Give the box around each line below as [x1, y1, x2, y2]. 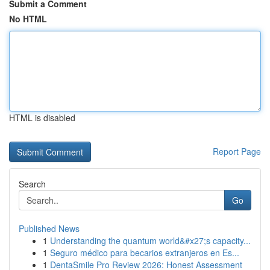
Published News [19, 222, 80, 234]
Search [19, 178, 46, 190]
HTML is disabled [9, 111, 75, 124]
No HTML [9, 13, 47, 25]
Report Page [213, 145, 261, 157]
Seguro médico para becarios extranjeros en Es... [50, 246, 239, 259]
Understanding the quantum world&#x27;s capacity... [50, 234, 251, 246]
